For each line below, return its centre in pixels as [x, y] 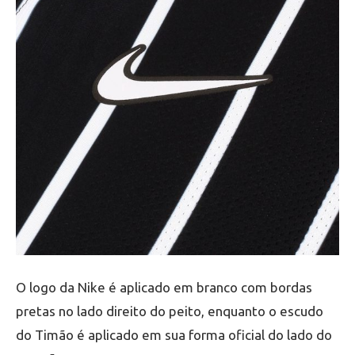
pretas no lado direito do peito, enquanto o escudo [170, 311]
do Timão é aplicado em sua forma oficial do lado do [174, 334]
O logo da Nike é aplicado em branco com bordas [164, 287]
